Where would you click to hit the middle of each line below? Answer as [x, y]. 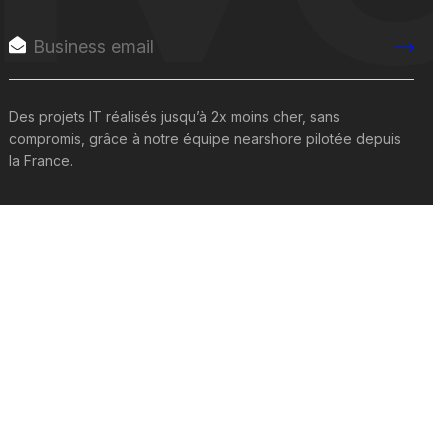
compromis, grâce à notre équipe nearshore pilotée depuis [205, 138]
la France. [41, 160]
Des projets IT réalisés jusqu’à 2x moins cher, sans [175, 116]
